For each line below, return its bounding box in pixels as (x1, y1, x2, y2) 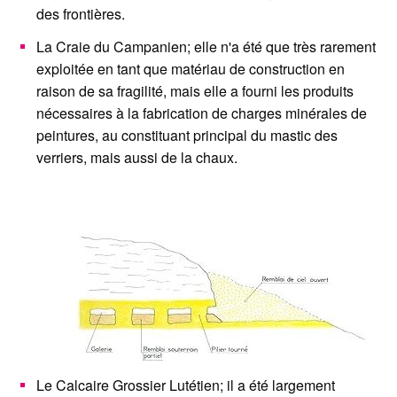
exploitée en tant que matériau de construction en (36, 58, 345, 79)
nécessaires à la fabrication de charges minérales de (36, 103, 367, 123)
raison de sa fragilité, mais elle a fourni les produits (36, 81, 354, 101)
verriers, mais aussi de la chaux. (36, 147, 237, 167)
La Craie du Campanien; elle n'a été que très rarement (36, 36, 376, 57)
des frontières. (36, 4, 125, 24)
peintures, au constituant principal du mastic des (36, 125, 338, 145)
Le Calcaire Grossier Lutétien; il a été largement (36, 375, 335, 395)
